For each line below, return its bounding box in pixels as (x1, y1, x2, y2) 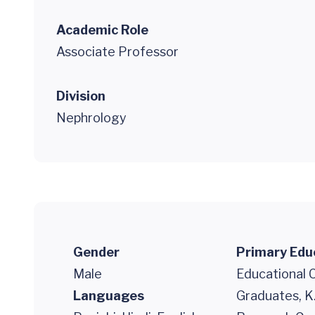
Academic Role (56, 22, 148, 37)
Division (56, 89, 105, 103)
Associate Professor (56, 44, 179, 59)
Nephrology (56, 110, 127, 125)
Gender (73, 245, 120, 259)
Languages (73, 288, 144, 303)
